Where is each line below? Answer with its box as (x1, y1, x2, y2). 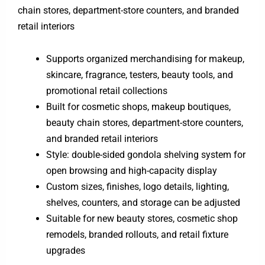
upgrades (46, 244, 85, 256)
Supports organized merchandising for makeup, (46, 53, 244, 64)
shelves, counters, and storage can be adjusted (46, 196, 240, 208)
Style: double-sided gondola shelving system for (46, 148, 245, 160)
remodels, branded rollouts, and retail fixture (46, 228, 228, 240)
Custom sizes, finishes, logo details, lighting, (46, 180, 229, 192)
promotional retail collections (46, 85, 167, 96)
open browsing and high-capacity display (46, 164, 217, 176)
